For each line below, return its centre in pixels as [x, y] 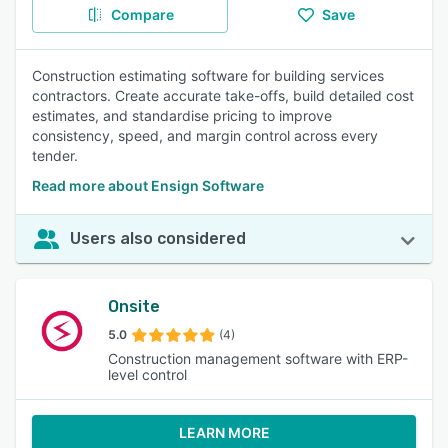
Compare [142, 14]
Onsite [134, 306]
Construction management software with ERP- [258, 358]
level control [147, 374]
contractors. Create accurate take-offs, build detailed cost [223, 95]
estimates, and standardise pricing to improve [182, 115]
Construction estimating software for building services [208, 75]
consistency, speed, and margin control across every [205, 135]
